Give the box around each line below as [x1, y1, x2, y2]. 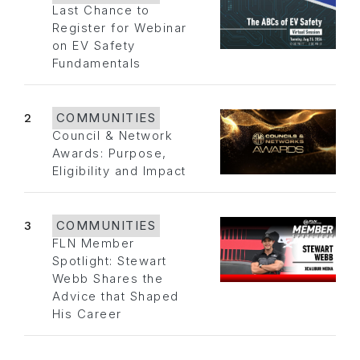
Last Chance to [51, 3, 150, 18]
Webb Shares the [51, 272, 164, 287]
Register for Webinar [51, 21, 187, 36]
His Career [51, 307, 122, 322]
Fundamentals [51, 56, 141, 72]
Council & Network [51, 129, 174, 144]
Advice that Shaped [51, 289, 179, 305]
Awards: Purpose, [51, 146, 167, 162]
